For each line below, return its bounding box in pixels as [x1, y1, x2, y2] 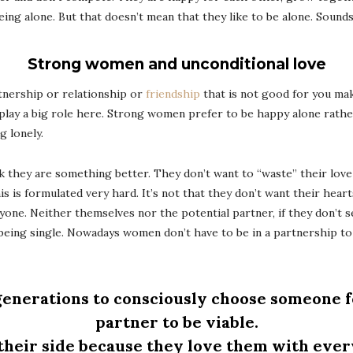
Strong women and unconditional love [27, 55, 326, 73]
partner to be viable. [95, 312, 258, 332]
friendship [146, 87, 200, 101]
